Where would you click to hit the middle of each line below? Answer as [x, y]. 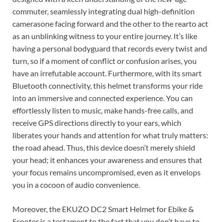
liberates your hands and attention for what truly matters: [110, 135]
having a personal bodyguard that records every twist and [110, 48]
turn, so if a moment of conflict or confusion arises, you [105, 60]
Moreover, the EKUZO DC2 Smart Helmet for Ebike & [103, 209]
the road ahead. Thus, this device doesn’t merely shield [104, 147]
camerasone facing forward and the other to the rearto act [110, 23]
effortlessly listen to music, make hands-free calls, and [103, 110]
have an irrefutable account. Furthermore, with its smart [107, 73]
